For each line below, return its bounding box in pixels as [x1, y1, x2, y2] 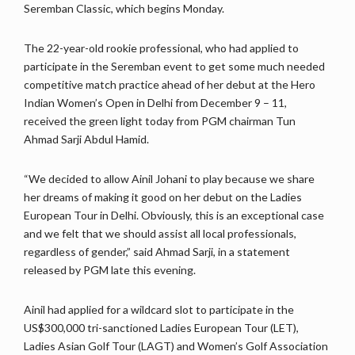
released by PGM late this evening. [24, 263, 196, 277]
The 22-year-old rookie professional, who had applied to [24, 41, 299, 55]
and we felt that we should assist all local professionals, [24, 227, 296, 241]
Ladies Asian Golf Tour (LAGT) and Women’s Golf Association [24, 339, 328, 353]
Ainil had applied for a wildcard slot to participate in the [24, 303, 294, 317]
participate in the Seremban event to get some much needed [24, 59, 325, 74]
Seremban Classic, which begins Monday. [24, 2, 224, 16]
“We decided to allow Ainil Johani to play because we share [24, 172, 315, 186]
